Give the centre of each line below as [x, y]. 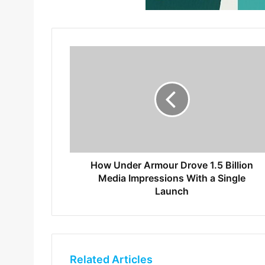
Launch [172, 191]
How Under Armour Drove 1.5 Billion [172, 165]
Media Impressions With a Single [172, 178]
